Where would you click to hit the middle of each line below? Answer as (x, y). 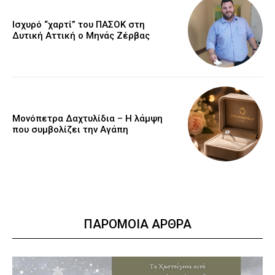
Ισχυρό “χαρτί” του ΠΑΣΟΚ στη (79, 24)
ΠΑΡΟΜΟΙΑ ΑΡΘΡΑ (137, 224)
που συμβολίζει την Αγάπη (70, 130)
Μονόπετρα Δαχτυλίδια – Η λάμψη (87, 119)
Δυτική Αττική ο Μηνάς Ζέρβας (81, 35)
